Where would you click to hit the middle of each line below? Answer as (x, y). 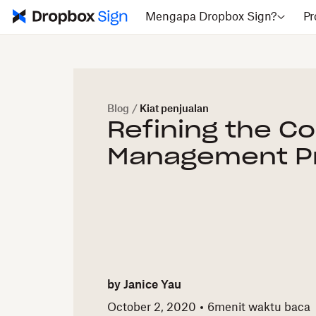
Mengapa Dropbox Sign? (211, 17)
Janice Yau (152, 285)
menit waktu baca (262, 307)
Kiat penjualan (174, 109)
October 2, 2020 (152, 307)
